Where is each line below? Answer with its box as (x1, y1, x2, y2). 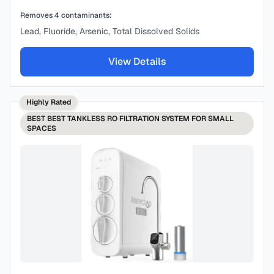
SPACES (27, 124, 56, 133)
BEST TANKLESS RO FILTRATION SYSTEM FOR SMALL (47, 114, 234, 124)
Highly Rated (26, 97, 71, 107)
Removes (20, 10, 54, 20)
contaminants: (59, 10, 112, 20)
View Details (108, 55, 166, 68)
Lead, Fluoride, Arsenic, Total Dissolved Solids (20, 26, 199, 37)
